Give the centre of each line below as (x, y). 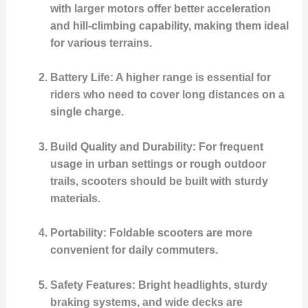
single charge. (87, 112)
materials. (75, 198)
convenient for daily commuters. (134, 250)
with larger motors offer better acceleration (160, 8)
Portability (76, 233)
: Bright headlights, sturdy (199, 285)
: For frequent (228, 146)
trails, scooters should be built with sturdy (159, 181)
